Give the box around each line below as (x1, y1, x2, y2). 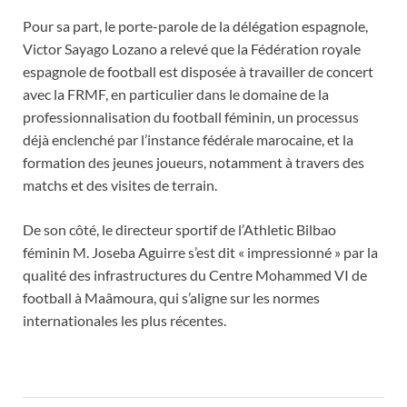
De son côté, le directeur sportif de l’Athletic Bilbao (23, 220, 336, 238)
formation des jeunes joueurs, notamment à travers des (23, 153, 364, 171)
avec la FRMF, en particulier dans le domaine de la (23, 84, 329, 103)
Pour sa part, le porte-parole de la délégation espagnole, (23, 16, 368, 35)
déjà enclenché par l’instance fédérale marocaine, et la (23, 130, 353, 148)
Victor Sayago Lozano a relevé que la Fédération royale (23, 39, 361, 57)
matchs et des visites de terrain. (23, 175, 217, 194)
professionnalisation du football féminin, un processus (23, 107, 359, 125)
